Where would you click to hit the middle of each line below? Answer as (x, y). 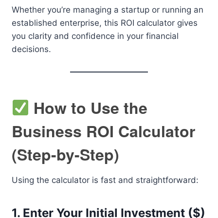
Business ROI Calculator (103, 131)
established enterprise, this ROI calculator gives (105, 23)
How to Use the (89, 107)
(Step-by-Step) (65, 154)
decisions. (31, 49)
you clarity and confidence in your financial (95, 36)
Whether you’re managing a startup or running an (108, 9)
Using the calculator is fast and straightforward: (105, 180)
